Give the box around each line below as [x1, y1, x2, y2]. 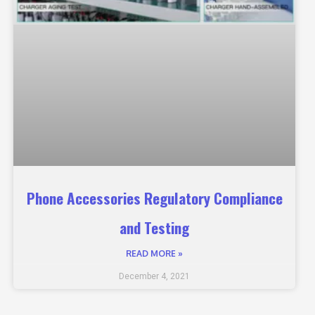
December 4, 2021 [119, 271, 191, 281]
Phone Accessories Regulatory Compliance [26, 186, 283, 209]
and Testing [120, 216, 190, 238]
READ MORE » [126, 247, 184, 259]
